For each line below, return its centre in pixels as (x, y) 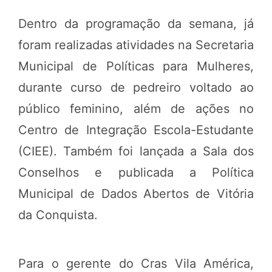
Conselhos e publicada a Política (136, 173)
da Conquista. (58, 215)
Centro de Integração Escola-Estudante (136, 130)
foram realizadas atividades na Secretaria (136, 45)
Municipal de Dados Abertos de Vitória (136, 194)
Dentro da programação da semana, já (136, 24)
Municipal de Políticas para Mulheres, (136, 66)
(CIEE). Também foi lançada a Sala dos (136, 151)
